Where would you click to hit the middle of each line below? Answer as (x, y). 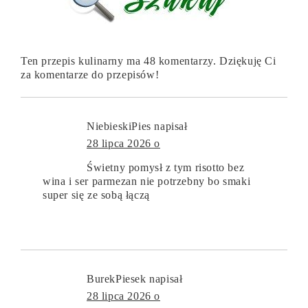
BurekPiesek (117, 278)
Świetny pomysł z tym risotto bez (166, 167)
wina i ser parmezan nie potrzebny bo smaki (147, 181)
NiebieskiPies (119, 126)
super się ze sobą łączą (96, 195)
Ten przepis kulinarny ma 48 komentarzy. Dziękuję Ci (148, 60)
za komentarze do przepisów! (90, 74)
